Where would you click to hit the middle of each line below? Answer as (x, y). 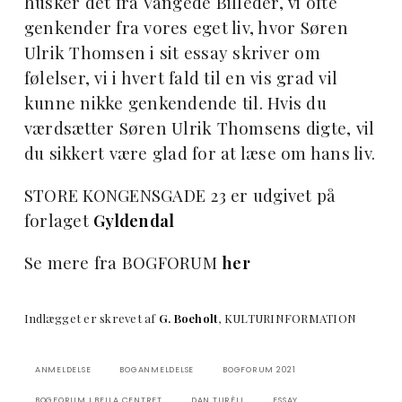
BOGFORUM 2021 (259, 370)
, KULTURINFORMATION (288, 319)
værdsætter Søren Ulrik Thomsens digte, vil (199, 128)
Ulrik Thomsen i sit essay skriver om (172, 53)
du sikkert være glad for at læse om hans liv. (200, 153)
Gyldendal (134, 221)
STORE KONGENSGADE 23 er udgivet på (179, 196)
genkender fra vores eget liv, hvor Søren (186, 28)
